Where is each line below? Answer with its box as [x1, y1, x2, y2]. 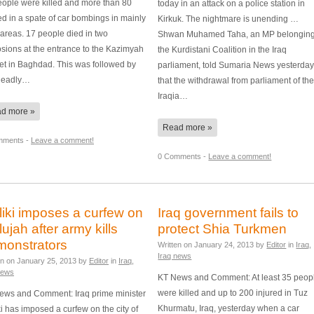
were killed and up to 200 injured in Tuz [158, 287, 308, 297]
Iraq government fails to [158, 205, 299, 221]
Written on [158, 240, 195, 250]
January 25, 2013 [17, 257, 76, 266]
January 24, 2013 [194, 240, 254, 250]
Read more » [163, 123, 213, 133]
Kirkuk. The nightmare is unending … [158, 13, 301, 23]
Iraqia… [158, 90, 189, 100]
